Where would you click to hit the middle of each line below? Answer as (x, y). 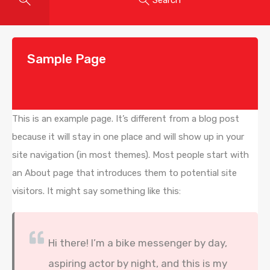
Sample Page (67, 59)
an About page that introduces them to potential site (124, 173)
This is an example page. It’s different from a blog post (126, 119)
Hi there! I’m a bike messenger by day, (137, 243)
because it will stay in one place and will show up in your (128, 137)
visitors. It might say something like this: (96, 191)
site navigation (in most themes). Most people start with (130, 155)
